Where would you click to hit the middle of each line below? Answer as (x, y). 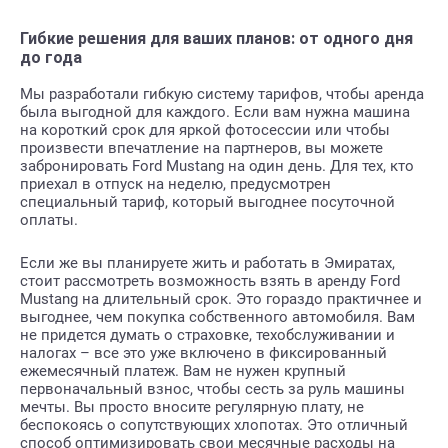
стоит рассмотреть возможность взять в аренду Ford (210, 281)
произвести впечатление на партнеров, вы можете (201, 148)
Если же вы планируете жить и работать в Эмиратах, (207, 263)
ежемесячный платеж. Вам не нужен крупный (183, 371)
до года (51, 58)
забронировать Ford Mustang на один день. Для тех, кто (217, 166)
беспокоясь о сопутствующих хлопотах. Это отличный (214, 425)
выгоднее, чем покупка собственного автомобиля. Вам (217, 317)
